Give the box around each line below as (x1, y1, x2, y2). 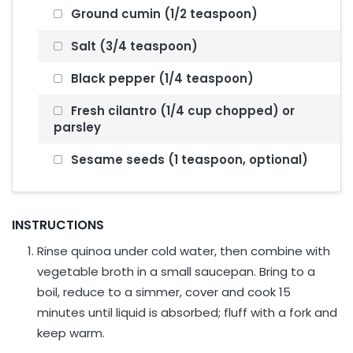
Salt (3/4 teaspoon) (68, 38, 199, 54)
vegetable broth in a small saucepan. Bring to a (37, 263, 316, 280)
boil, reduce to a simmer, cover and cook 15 (37, 284, 292, 300)
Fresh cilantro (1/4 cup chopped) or (68, 102, 295, 119)
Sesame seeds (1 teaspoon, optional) (68, 151, 309, 168)
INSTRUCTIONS (12, 216, 104, 234)
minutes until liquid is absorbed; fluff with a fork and (37, 304, 338, 321)
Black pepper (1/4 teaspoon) (68, 70, 255, 87)
